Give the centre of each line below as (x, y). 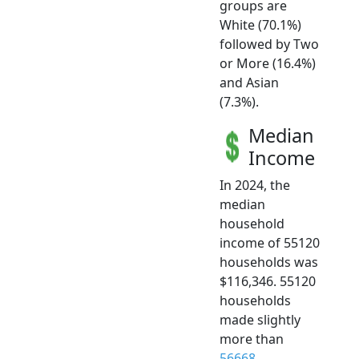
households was (269, 262)
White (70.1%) (260, 25)
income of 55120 (270, 243)
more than (252, 339)
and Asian (249, 83)
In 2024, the (255, 186)
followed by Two (269, 44)
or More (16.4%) (268, 64)
